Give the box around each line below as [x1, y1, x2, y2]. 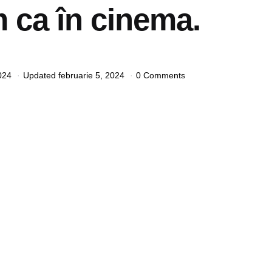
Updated [23, 70, 56, 80]
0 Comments [136, 70, 185, 80]
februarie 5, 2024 [58, 70, 124, 80]
